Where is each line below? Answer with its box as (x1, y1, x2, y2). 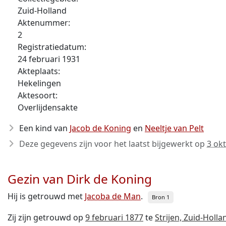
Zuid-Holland (18, 5, 67, 16)
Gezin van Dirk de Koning (8, 171, 152, 187)
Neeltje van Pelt (145, 123, 204, 134)
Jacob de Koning (70, 123, 131, 134)
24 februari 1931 (18, 53, 80, 65)
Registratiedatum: (18, 41, 86, 52)
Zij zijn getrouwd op (8, 212, 85, 223)
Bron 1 (152, 193, 169, 201)
